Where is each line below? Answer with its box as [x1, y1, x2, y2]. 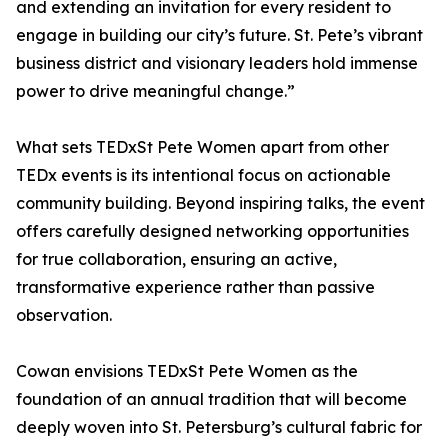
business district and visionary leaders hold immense [16, 53, 418, 74]
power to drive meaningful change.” [16, 81, 295, 102]
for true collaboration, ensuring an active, [16, 249, 337, 270]
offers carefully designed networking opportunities [16, 221, 409, 242]
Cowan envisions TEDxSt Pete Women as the [16, 361, 358, 382]
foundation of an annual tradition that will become [16, 389, 407, 410]
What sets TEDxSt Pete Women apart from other [16, 137, 389, 158]
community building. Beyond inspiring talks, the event [16, 193, 425, 214]
